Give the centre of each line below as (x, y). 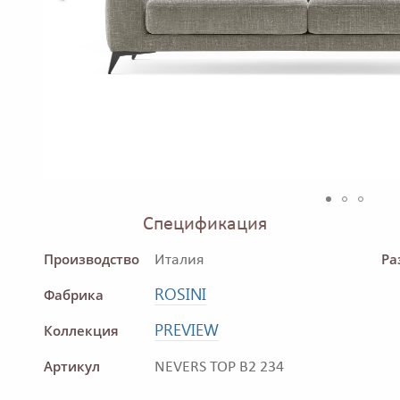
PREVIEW (187, 330)
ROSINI (180, 294)
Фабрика (74, 295)
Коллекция (81, 331)
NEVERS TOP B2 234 (219, 368)
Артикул (72, 367)
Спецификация (205, 225)
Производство (92, 259)
